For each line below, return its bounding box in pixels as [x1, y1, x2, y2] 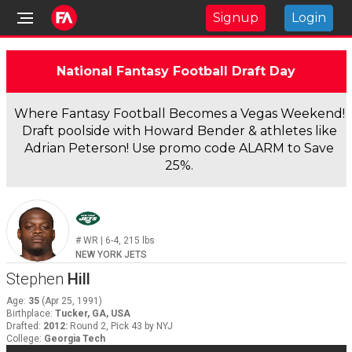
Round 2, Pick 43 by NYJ [69, 321, 173, 332]
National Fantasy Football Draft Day [57, 64, 295, 79]
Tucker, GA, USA [54, 308, 130, 319]
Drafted [5, 321, 38, 332]
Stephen [5, 269, 64, 288]
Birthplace [5, 308, 50, 319]
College [5, 333, 39, 344]
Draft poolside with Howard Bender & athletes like [21, 123, 337, 138]
